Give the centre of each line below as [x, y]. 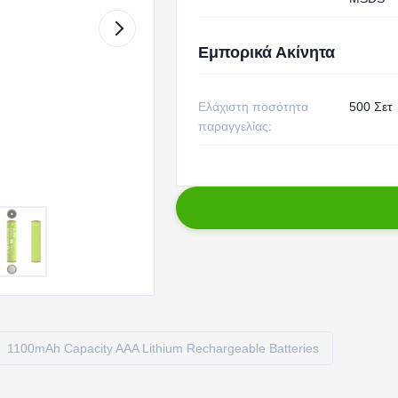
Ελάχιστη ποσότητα [253, 107]
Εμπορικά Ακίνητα [266, 52]
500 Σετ [370, 107]
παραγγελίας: [235, 126]
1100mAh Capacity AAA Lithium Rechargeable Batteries [163, 348]
